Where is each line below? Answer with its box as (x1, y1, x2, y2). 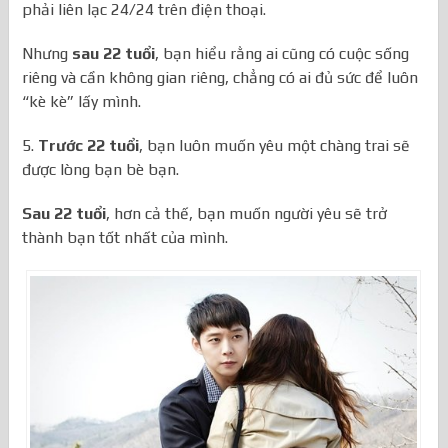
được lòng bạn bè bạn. (22, 160, 180, 180)
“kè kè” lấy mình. (22, 92, 142, 112)
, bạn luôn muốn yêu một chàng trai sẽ (139, 136, 411, 156)
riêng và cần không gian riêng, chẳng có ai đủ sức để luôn (22, 68, 419, 88)
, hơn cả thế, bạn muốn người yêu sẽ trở (106, 204, 388, 224)
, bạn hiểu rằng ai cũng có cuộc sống (155, 44, 410, 64)
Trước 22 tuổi (38, 136, 140, 156)
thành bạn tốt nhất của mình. (22, 228, 229, 248)
